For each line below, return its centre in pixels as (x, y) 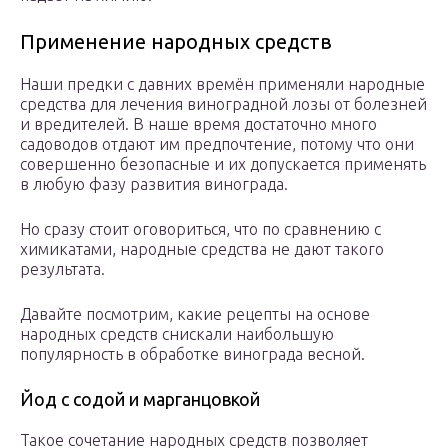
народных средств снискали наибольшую (177, 334)
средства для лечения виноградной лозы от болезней (223, 104)
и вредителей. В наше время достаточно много (198, 124)
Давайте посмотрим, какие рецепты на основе (195, 314)
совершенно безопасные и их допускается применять (223, 164)
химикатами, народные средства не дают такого (202, 249)
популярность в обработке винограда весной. (192, 354)
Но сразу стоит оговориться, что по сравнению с (200, 229)
